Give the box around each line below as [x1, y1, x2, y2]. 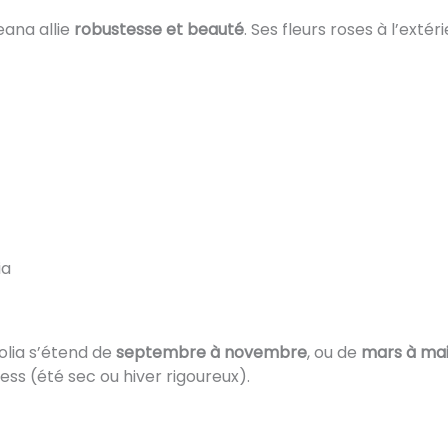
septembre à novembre [116, 340, 307, 364]
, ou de [307, 340, 361, 364]
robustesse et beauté [74, 18, 244, 42]
